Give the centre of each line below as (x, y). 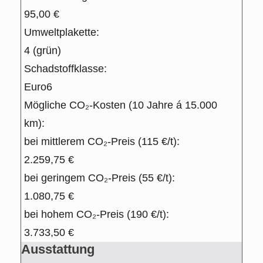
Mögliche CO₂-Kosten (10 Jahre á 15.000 (121, 105)
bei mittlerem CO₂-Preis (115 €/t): (102, 142)
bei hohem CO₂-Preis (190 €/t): (97, 215)
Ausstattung (58, 249)
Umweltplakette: (62, 33)
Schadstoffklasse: (65, 69)
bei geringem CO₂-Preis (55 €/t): (100, 178)
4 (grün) (43, 51)
